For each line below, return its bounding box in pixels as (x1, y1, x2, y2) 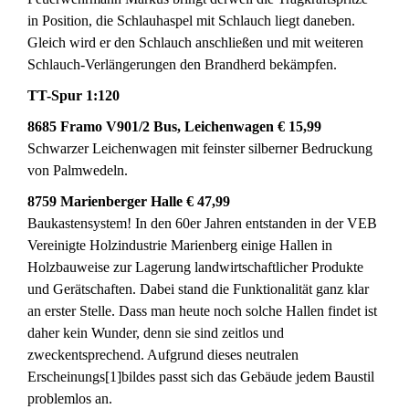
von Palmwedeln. (27, 163, 128, 178)
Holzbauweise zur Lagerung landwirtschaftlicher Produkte (27, 259, 363, 275)
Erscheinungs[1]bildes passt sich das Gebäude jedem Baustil (27, 369, 374, 384)
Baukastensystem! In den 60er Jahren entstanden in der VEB (27, 215, 377, 231)
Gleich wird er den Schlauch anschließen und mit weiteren (27, 35, 363, 50)
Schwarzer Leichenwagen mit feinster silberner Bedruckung (27, 141, 372, 156)
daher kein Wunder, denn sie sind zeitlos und (27, 325, 284, 341)
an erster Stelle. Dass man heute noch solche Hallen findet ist (27, 303, 377, 319)
